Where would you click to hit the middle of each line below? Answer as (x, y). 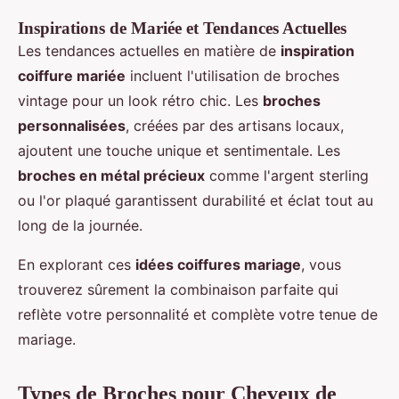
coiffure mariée (72, 76)
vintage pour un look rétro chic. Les (140, 101)
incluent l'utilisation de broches (232, 76)
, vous (321, 265)
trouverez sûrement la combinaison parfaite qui (178, 289)
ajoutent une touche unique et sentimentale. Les (179, 151)
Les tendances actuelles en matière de (149, 51)
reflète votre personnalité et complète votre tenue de (198, 314)
